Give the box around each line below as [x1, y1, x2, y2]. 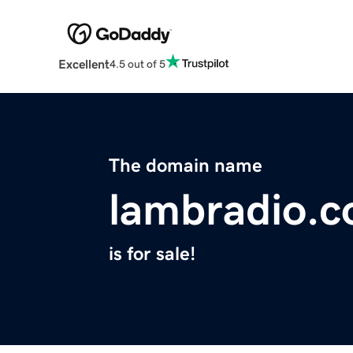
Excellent [58, 58, 110, 71]
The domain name [109, 156, 262, 176]
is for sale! [109, 244, 195, 264]
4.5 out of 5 [109, 58, 165, 69]
